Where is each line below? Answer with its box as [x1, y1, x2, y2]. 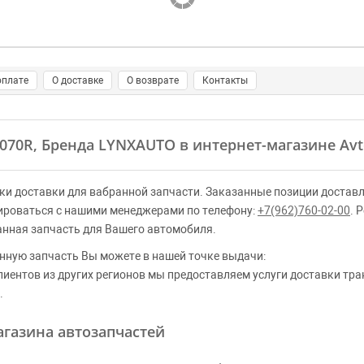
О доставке [52, 75, 103, 86]
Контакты [202, 75, 248, 86]
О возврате [127, 75, 179, 86]
